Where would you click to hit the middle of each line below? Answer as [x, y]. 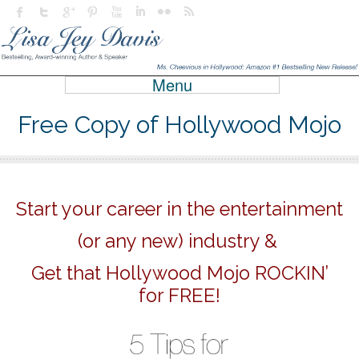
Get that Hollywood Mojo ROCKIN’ [179, 274]
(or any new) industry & [179, 242]
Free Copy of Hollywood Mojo [179, 125]
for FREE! [179, 296]
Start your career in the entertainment [179, 210]
